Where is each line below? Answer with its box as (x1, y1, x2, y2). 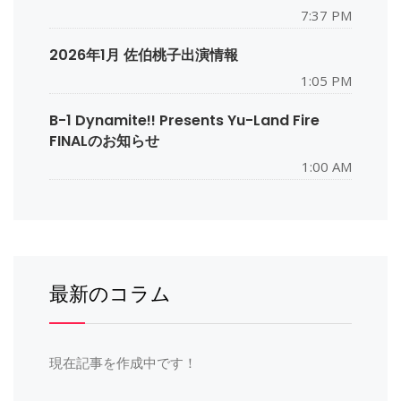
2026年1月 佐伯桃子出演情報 (49, 45, 238, 66)
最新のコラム (49, 280, 171, 309)
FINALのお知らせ (49, 131, 159, 152)
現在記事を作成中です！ (49, 354, 197, 372)
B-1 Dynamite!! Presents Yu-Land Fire (49, 110, 320, 132)
